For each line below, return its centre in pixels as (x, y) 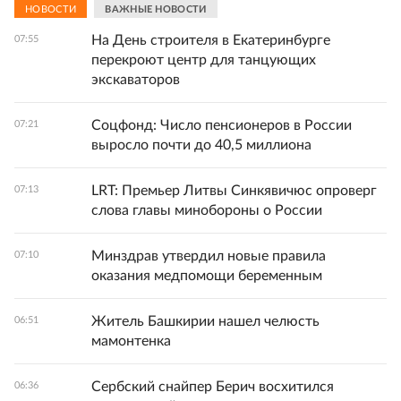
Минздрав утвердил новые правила (209, 256)
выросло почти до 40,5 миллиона (201, 145)
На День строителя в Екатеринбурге (211, 41)
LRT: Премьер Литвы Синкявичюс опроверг (234, 191)
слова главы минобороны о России (207, 211)
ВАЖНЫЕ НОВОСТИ (156, 9)
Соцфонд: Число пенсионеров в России (222, 126)
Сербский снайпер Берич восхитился (213, 387)
